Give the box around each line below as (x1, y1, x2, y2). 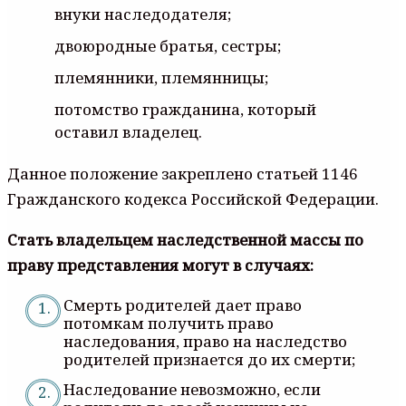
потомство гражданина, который (54, 98, 316, 120)
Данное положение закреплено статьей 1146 (7, 162, 358, 184)
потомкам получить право (63, 312, 274, 333)
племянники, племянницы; (54, 66, 268, 88)
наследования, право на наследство (63, 330, 347, 352)
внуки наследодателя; (54, 3, 231, 24)
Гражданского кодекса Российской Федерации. (7, 188, 379, 209)
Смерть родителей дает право (63, 294, 302, 315)
